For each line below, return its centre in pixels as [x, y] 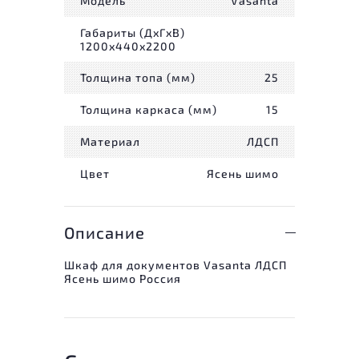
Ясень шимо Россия [123, 278]
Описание [105, 232]
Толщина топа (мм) [138, 78]
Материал [110, 142]
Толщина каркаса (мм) [149, 110]
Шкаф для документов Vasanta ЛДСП [175, 264]
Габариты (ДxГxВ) [133, 32]
